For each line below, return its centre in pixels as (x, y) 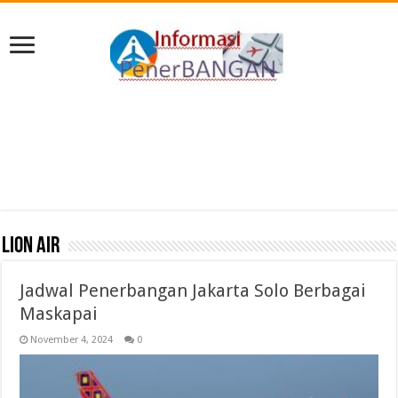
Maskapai (59, 314)
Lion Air (31, 247)
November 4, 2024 (72, 340)
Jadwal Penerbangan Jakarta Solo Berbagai (193, 291)
